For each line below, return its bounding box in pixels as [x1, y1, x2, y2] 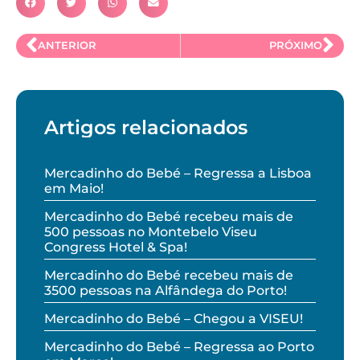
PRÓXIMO [268, 39, 322, 52]
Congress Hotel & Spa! [44, 239, 187, 255]
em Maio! [44, 180, 104, 196]
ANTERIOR [38, 39, 97, 52]
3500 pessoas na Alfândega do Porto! [44, 282, 287, 298]
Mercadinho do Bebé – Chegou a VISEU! [44, 310, 303, 326]
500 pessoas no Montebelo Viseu [44, 223, 257, 239]
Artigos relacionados [44, 115, 247, 139]
